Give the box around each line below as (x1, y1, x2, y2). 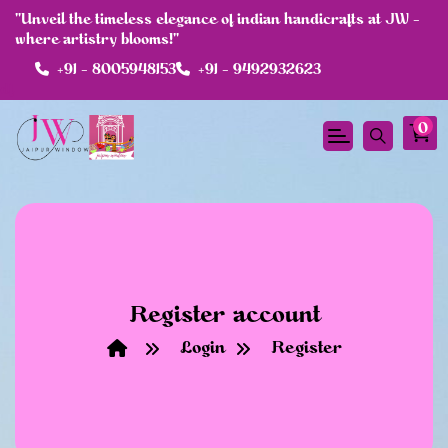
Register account (128, 304, 320, 327)
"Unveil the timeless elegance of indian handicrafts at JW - (15, 13, 420, 27)
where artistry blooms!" (15, 33, 179, 47)
